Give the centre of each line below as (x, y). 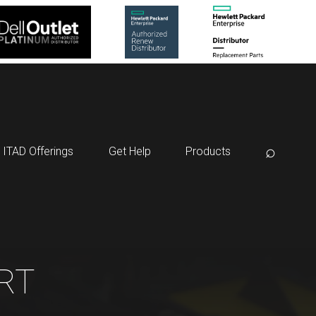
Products (208, 152)
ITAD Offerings (38, 152)
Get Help (129, 152)
